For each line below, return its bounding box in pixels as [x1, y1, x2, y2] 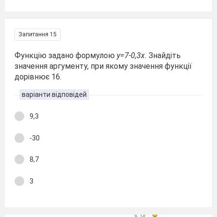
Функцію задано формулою [15, 51, 117, 60]
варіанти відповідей [22, 91, 87, 98]
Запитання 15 [18, 31, 57, 38]
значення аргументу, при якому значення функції [15, 62, 192, 71]
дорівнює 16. [15, 72, 62, 81]
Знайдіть [149, 51, 181, 60]
